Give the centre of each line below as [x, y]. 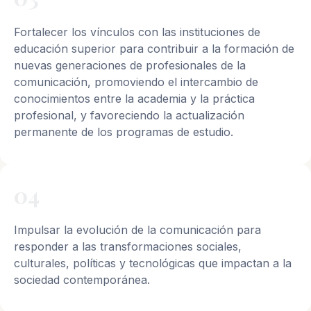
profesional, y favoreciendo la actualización [129, 116]
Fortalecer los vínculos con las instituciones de [137, 32]
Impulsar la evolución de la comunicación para [137, 230]
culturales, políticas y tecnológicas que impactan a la [153, 263]
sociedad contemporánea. [82, 280]
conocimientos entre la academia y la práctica [134, 99]
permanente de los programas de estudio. [124, 132]
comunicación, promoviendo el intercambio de [136, 82]
